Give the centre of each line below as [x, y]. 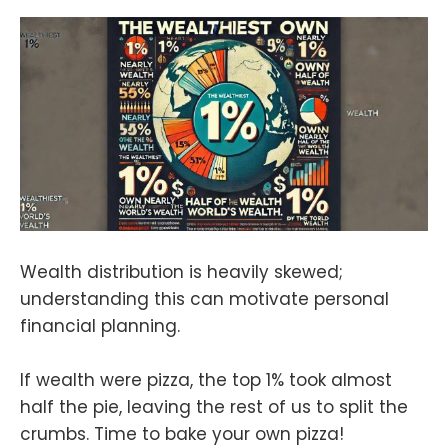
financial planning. [100, 325]
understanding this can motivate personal [204, 298]
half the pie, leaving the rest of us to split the [214, 406]
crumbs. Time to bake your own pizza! [182, 433]
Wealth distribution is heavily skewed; [181, 271]
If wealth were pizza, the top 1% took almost [206, 379]
